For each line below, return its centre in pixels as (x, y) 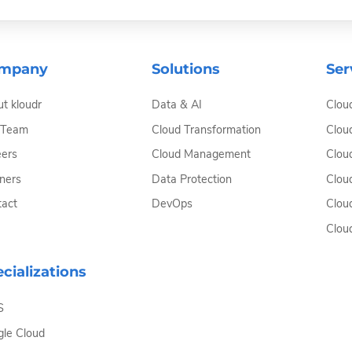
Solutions (185, 69)
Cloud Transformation (206, 129)
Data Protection (191, 179)
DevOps (172, 204)
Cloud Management (201, 154)
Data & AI (176, 105)
